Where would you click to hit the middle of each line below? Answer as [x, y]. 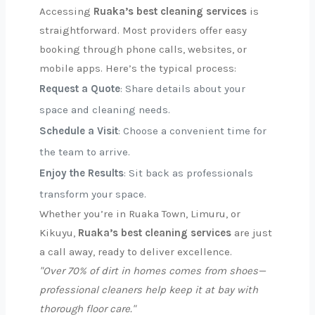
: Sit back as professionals [188, 173]
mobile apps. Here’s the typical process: [138, 68]
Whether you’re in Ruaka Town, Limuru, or [140, 214]
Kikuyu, [59, 233]
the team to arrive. [85, 152]
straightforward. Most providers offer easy [143, 30]
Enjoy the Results [82, 173]
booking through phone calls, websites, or [143, 49]
